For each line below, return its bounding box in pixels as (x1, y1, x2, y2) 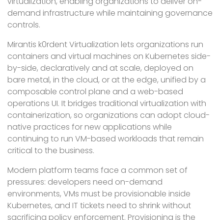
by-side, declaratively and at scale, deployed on (7, 62, 193, 74)
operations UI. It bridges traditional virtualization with (7, 98, 206, 109)
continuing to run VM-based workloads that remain (7, 133, 204, 144)
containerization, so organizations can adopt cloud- (7, 110, 210, 121)
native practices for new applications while (7, 121, 172, 133)
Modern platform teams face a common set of (7, 165, 188, 176)
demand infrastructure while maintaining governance (7, 7, 213, 19)
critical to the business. (7, 145, 94, 156)
